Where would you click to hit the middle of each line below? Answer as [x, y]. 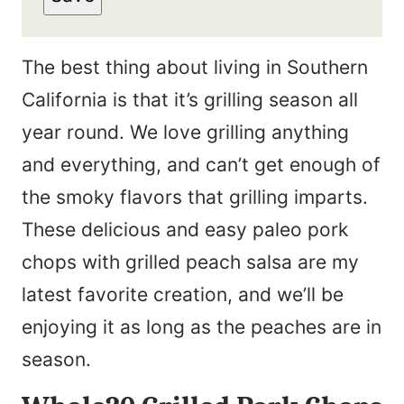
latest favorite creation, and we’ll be [183, 295]
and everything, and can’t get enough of [201, 165]
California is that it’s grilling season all [190, 100]
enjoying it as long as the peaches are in [202, 327]
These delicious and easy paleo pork [185, 230]
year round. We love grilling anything [185, 133]
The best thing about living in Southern [195, 68]
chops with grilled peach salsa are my [190, 262]
